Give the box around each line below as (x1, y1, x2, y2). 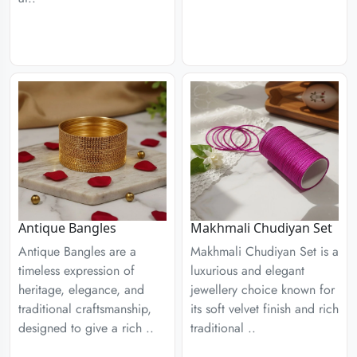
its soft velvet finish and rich (190, 299, 339, 318)
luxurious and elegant (190, 261, 304, 280)
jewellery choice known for (190, 280, 335, 299)
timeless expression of (18, 261, 135, 280)
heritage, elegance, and (18, 280, 144, 299)
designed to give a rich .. (18, 318, 154, 337)
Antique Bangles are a (18, 241, 136, 261)
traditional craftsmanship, (18, 299, 151, 318)
